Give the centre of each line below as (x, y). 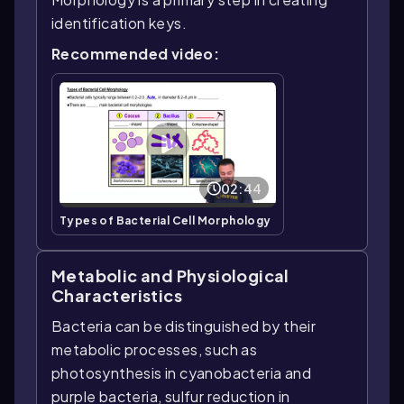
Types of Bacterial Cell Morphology (165, 220)
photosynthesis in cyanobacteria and (181, 373)
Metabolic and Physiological (170, 275)
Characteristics (117, 295)
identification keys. (119, 23)
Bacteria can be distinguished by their (184, 326)
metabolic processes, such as (155, 349)
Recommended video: (136, 54)
